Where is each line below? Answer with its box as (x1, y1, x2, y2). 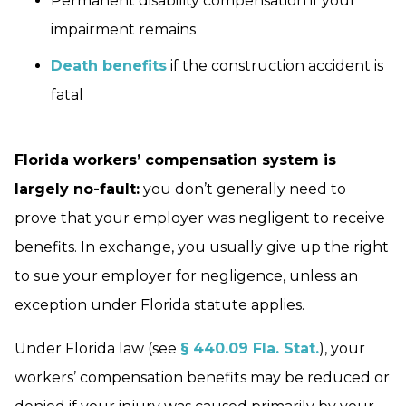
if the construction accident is (167, 57, 383, 75)
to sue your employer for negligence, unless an (14, 267, 358, 285)
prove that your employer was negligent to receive (14, 209, 385, 227)
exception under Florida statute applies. (14, 296, 304, 314)
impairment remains (51, 21, 196, 39)
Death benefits (51, 57, 167, 75)
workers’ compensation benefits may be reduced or (14, 369, 390, 387)
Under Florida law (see (14, 340, 180, 358)
